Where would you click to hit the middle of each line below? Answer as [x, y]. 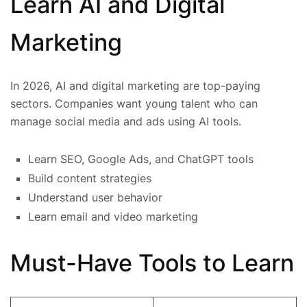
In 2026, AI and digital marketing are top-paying [135, 85]
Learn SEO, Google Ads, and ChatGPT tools [141, 159]
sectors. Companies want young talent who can [134, 103]
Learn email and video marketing [113, 216]
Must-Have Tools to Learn [152, 262]
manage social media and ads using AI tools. [126, 121]
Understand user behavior [95, 197]
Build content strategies [90, 178]
